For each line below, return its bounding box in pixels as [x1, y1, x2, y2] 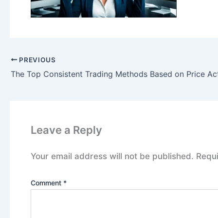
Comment [30, 178, 63, 187]
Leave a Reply [30, 124, 102, 137]
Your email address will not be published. [30, 151, 194, 162]
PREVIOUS [17, 55, 56, 64]
